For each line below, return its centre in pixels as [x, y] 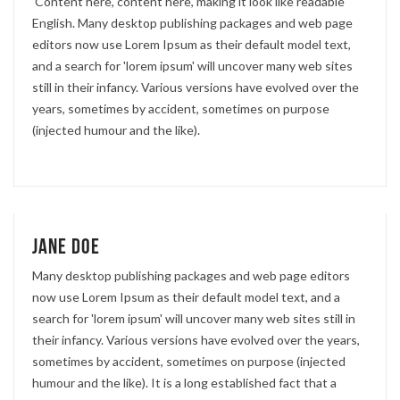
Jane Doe [66, 246]
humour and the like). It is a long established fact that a [184, 382]
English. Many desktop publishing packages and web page [192, 22]
